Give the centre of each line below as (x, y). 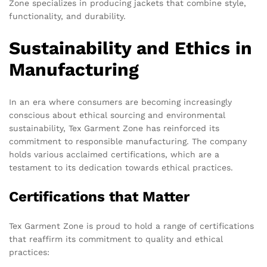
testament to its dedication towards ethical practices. (121, 168)
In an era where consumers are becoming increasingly (120, 102)
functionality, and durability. (67, 16)
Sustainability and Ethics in (131, 48)
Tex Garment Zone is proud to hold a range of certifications (131, 226)
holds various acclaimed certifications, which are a (114, 155)
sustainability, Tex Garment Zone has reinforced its (114, 128)
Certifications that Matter (99, 197)
